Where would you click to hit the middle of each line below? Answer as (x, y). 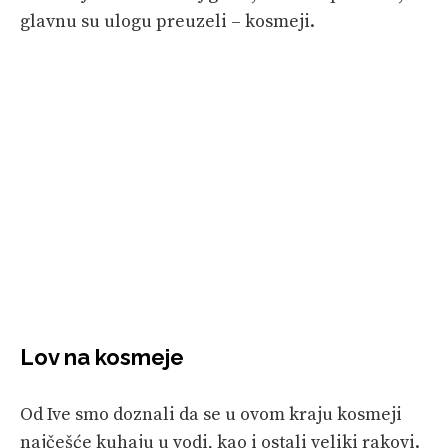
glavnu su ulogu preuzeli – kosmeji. (167, 21)
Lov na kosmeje (102, 356)
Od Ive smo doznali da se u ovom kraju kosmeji (211, 414)
